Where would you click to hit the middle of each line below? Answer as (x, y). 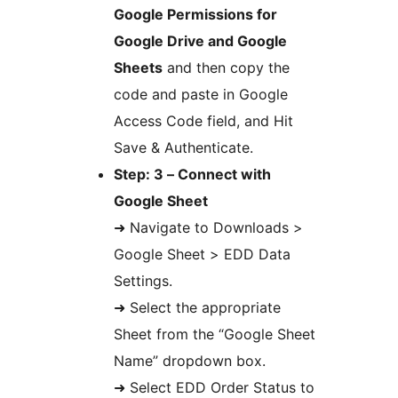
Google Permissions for (195, 15)
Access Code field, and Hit (203, 121)
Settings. (143, 281)
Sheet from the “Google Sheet (215, 334)
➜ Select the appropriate (197, 308)
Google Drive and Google (200, 41)
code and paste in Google (201, 95)
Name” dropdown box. (190, 361)
